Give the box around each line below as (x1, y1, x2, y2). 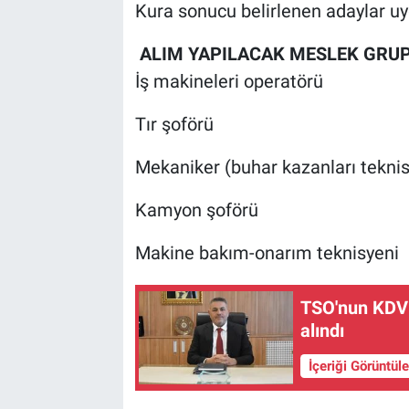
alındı (300, 319, 345, 341)
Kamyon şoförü (134, 199, 258, 222)
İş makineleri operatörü (134, 70, 323, 93)
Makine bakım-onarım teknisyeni (134, 242, 399, 265)
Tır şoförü (134, 113, 214, 136)
